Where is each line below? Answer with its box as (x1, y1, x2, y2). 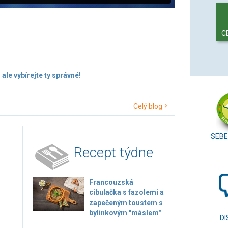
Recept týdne (74, 144, 153, 161)
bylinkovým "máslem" (89, 209, 161, 217)
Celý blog (133, 102, 162, 110)
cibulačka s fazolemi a (89, 188, 164, 196)
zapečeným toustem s (89, 198, 163, 207)
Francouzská (89, 178, 133, 186)
